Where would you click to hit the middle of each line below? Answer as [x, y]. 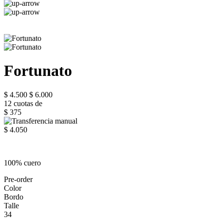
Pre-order [18, 179]
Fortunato [38, 71]
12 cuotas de [23, 103]
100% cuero [22, 163]
